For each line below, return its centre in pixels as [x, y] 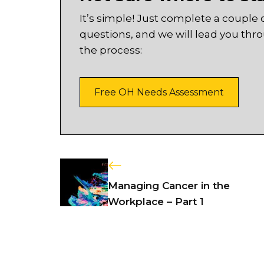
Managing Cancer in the [169, 185]
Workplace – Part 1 [156, 201]
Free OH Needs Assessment [159, 93]
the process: [111, 50]
